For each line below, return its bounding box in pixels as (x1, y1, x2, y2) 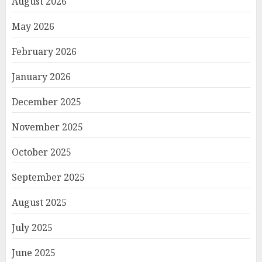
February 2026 (12, 45, 77, 58)
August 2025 (12, 196, 67, 209)
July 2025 (12, 221, 53, 235)
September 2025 (12, 171, 85, 184)
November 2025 (12, 120, 83, 134)
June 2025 (12, 246, 56, 260)
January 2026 (12, 70, 71, 84)
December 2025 (12, 95, 81, 109)
